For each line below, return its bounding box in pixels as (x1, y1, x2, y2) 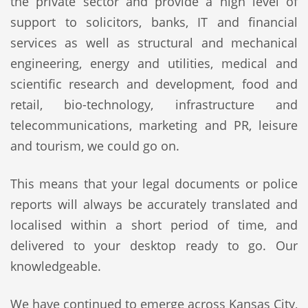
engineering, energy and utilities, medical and (10, 55, 298, 71)
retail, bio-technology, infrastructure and (10, 96, 298, 113)
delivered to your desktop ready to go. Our (10, 237, 298, 254)
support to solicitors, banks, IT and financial (10, 14, 298, 30)
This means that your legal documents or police (10, 175, 298, 192)
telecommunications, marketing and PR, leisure (10, 117, 298, 133)
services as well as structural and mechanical (10, 34, 298, 51)
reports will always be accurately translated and (10, 196, 298, 212)
